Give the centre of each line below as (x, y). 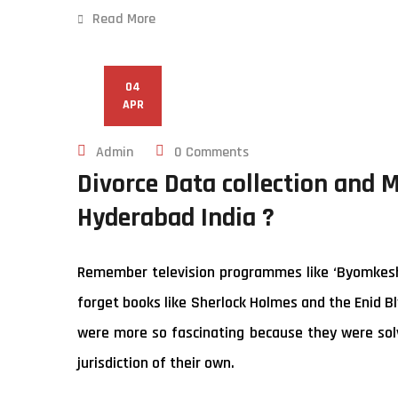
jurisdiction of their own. (156, 363)
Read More (124, 19)
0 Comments (211, 152)
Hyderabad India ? (176, 218)
